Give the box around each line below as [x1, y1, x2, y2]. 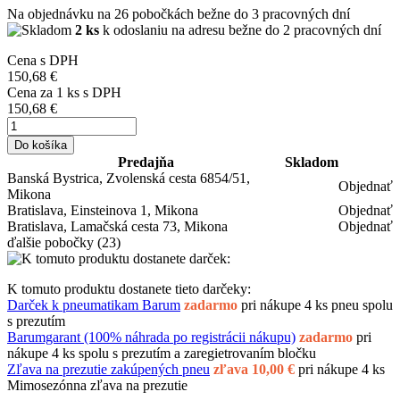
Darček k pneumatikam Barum [7, 297, 180, 313]
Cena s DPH [7, 53, 79, 69]
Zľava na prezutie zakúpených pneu [7, 362, 210, 378]
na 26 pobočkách [97, 6, 197, 22]
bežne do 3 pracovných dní [197, 6, 350, 22]
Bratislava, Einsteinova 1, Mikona [7, 203, 198, 219]
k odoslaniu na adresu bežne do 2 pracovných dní [99, 22, 381, 38]
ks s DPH [67, 85, 121, 101]
